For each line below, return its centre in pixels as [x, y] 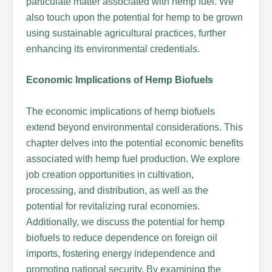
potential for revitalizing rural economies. [113, 206]
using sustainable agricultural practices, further [126, 33]
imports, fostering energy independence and [121, 253]
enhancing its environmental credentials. [113, 49]
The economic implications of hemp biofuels [121, 111]
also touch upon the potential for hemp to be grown [135, 17]
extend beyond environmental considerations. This [135, 127]
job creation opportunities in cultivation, [110, 174]
